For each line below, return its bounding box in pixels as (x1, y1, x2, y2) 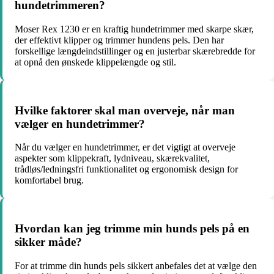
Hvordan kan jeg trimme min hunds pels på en (15, 222, 250, 235)
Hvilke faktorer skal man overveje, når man (15, 103, 235, 117)
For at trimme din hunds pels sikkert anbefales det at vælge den (15, 260, 257, 271)
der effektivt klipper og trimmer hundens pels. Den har (15, 35, 224, 46)
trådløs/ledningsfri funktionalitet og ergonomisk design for (15, 164, 238, 175)
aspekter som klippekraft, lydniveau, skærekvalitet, (15, 153, 210, 164)
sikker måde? (15, 235, 82, 249)
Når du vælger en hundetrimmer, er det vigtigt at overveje (15, 142, 235, 153)
